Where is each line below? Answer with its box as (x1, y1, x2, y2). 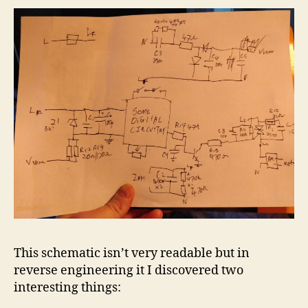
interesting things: (14, 279, 121, 296)
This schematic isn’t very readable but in (14, 245, 250, 261)
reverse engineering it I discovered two (14, 262, 243, 278)
